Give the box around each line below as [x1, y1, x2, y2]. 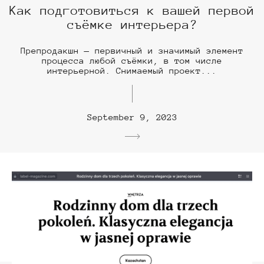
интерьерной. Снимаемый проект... [47, 65, 217, 76]
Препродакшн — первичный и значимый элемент [21, 45, 243, 56]
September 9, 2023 [87, 112, 177, 123]
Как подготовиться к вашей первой [9, 4, 255, 18]
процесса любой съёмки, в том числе [42, 55, 222, 66]
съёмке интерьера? [67, 18, 197, 32]
